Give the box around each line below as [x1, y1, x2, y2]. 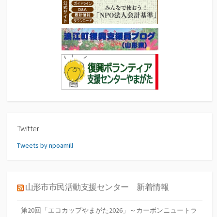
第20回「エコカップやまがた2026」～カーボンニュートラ [21, 205, 197, 215]
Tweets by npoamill [17, 141, 73, 150]
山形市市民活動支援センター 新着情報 [25, 182, 169, 193]
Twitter [17, 123, 39, 134]
